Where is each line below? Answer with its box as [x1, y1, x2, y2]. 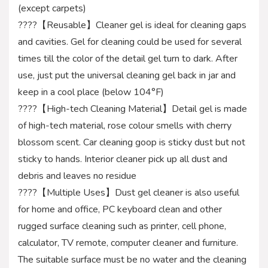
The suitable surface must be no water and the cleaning [18, 252, 246, 266]
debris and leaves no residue [18, 169, 136, 182]
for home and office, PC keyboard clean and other [18, 202, 222, 216]
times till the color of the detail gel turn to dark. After [18, 51, 237, 65]
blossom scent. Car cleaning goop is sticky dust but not [18, 135, 245, 149]
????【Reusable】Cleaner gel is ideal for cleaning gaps [18, 18, 246, 32]
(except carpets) [18, 1, 86, 15]
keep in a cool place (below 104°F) [18, 85, 164, 99]
